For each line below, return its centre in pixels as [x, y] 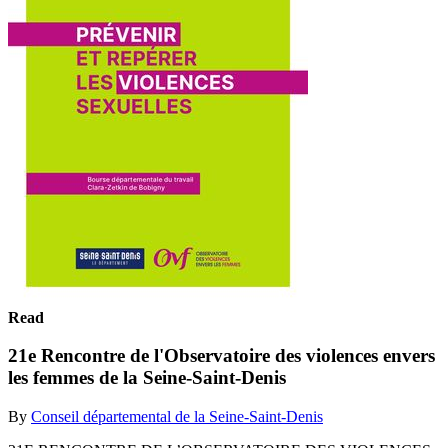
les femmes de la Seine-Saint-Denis [147, 378]
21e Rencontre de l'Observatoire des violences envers [221, 356]
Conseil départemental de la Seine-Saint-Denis [177, 416]
